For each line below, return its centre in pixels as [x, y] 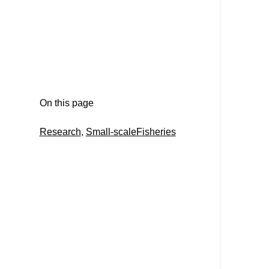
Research [60, 131]
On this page [66, 103]
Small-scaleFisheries [131, 131]
